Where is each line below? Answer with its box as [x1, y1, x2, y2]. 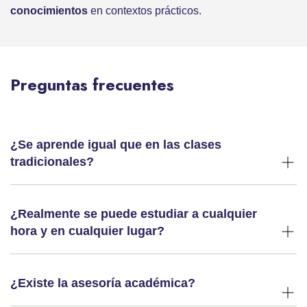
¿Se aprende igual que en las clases [10, 138, 221, 152]
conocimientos [10, 5, 88, 17]
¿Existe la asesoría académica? [10, 276, 195, 291]
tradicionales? [10, 155, 94, 169]
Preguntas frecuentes [10, 73, 174, 97]
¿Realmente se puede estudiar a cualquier [10, 207, 257, 221]
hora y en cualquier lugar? [10, 224, 164, 238]
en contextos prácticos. [88, 5, 201, 17]
